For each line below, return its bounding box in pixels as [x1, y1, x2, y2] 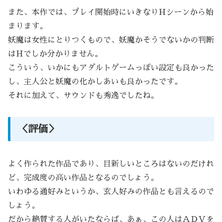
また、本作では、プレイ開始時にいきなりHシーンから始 [8, 8, 214, 17]
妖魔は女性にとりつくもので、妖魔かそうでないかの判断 [8, 36, 214, 45]
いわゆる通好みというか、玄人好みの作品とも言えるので [8, 188, 214, 196]
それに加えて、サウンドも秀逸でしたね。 [8, 92, 159, 100]
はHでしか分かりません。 [8, 50, 103, 58]
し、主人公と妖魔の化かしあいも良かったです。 [8, 78, 182, 86]
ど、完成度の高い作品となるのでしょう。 [8, 174, 159, 182]
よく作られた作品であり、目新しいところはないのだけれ [8, 160, 214, 168]
